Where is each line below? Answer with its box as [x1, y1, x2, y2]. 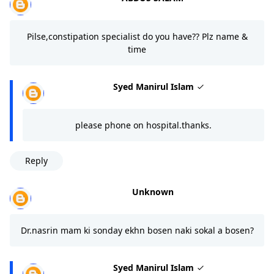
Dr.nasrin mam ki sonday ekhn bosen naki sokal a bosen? [20, 224, 254, 237]
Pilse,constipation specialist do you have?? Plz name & [26, 31, 248, 43]
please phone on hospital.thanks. [75, 119, 212, 131]
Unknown [131, 186, 174, 198]
